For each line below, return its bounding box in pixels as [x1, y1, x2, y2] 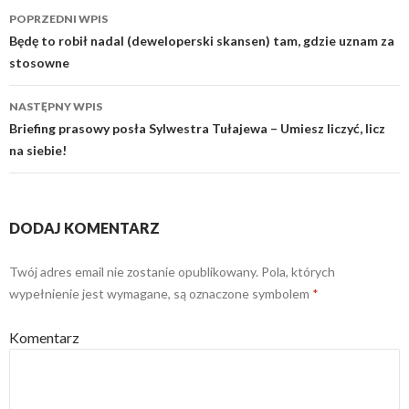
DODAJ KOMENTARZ [9, 219, 160, 236]
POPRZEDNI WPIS [9, 12, 108, 26]
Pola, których [258, 264, 335, 279]
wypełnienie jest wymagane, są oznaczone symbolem [9, 286, 312, 301]
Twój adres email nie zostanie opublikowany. [9, 264, 258, 279]
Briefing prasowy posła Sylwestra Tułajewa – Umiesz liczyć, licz [9, 121, 385, 136]
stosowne [9, 55, 69, 70]
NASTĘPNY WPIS [9, 100, 102, 113]
